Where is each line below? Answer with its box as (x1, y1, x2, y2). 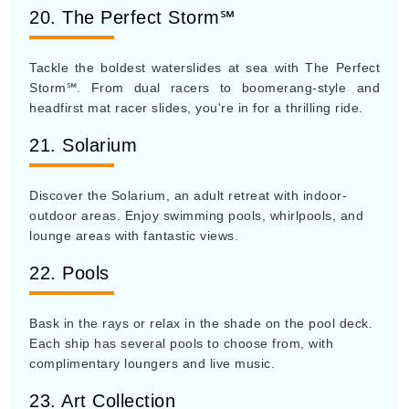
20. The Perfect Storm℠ (29, 7, 235, 27)
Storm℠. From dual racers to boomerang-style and (29, 80, 380, 95)
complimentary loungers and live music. (29, 356, 275, 371)
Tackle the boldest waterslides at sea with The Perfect (29, 60, 380, 75)
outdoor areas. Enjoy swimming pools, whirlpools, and (29, 208, 363, 223)
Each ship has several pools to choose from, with (29, 336, 333, 351)
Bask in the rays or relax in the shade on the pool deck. (29, 316, 372, 330)
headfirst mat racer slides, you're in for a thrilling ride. (29, 100, 363, 115)
